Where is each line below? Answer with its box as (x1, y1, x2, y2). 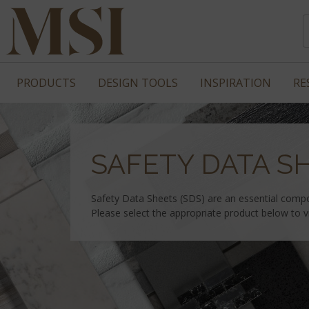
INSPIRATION (200, 75, 271, 90)
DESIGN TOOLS (98, 75, 178, 90)
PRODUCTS (17, 75, 76, 90)
